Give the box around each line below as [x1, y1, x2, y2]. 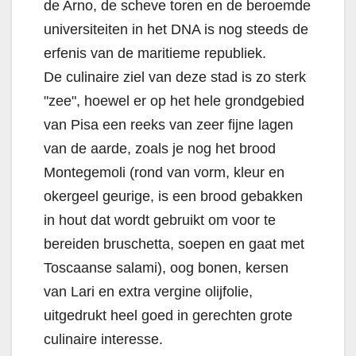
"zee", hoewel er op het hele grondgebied [44, 93, 304, 110]
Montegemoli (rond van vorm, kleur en [44, 164, 284, 181]
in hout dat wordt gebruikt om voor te [44, 212, 276, 229]
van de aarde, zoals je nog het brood [44, 141, 276, 157]
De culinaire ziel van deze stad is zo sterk [44, 69, 306, 86]
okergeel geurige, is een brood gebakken [44, 188, 303, 205]
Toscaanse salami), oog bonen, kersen [44, 260, 288, 277]
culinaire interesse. [44, 331, 163, 348]
